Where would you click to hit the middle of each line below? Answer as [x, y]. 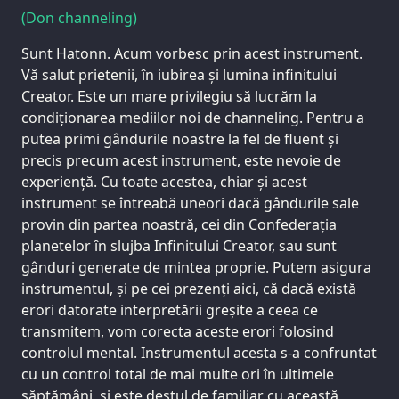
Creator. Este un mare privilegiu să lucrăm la [169, 96]
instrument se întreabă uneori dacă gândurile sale [190, 203]
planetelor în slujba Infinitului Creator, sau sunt [179, 245]
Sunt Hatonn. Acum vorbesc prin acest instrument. [192, 53]
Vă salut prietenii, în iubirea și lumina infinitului [179, 74]
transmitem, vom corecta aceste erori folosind [178, 331]
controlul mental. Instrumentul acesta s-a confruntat [199, 352]
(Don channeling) [79, 17]
